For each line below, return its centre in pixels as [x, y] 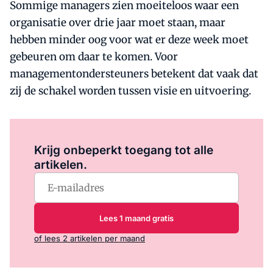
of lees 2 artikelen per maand [90, 238]
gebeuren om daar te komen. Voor [94, 57]
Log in [94, 133]
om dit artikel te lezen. [148, 133]
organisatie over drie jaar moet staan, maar [118, 23]
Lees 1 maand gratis [136, 218]
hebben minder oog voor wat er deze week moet [129, 40]
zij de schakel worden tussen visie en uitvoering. [130, 91]
